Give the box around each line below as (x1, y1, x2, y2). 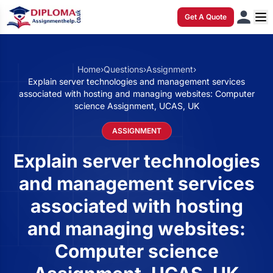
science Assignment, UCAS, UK (74, 101, 199, 111)
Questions (103, 64, 143, 74)
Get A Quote (185, 12, 227, 21)
